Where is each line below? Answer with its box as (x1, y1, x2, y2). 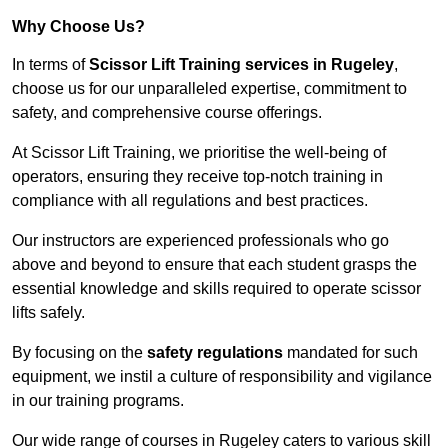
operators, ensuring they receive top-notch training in (12, 168, 383, 186)
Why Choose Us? (12, 18, 145, 36)
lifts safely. (12, 304, 85, 322)
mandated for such (283, 344, 418, 362)
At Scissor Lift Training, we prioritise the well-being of (12, 144, 386, 162)
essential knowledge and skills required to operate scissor (12, 280, 421, 298)
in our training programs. (12, 392, 184, 410)
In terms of (12, 56, 89, 74)
